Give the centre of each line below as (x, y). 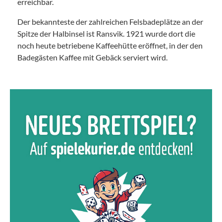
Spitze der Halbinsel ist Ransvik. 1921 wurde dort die (106, 33)
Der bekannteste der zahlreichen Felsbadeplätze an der (110, 21)
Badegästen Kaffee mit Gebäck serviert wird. (92, 57)
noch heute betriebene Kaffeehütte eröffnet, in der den (110, 45)
